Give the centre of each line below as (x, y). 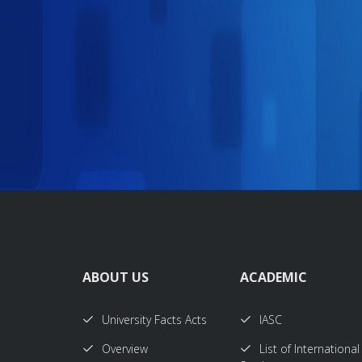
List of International (309, 348)
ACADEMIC (274, 277)
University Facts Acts (154, 319)
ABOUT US (116, 277)
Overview (125, 348)
